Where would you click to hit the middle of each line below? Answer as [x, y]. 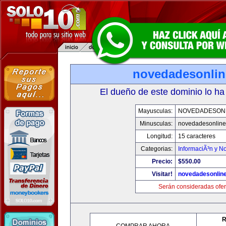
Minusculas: [156, 124]
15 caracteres [196, 136]
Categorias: [156, 149]
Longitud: [159, 136]
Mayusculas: [155, 111]
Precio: [162, 161]
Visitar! [162, 174]
